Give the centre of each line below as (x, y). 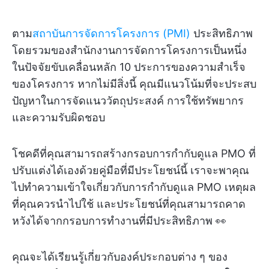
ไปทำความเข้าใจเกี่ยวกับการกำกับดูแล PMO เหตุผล (134, 187)
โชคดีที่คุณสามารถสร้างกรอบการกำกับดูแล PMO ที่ (134, 153)
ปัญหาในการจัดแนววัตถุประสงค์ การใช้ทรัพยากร (128, 101)
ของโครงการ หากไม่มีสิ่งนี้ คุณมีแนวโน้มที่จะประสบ (134, 84)
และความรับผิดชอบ (59, 117)
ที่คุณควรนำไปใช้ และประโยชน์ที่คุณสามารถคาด (129, 204)
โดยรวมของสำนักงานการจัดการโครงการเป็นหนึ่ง (129, 50)
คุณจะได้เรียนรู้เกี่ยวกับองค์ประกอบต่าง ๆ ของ (120, 257)
